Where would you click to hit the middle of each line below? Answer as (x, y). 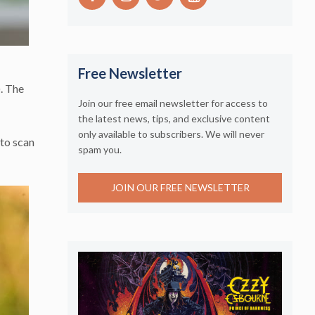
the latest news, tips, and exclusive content (174, 118)
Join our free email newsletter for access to (173, 103)
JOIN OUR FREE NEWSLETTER (180, 188)
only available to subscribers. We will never (171, 134)
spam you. (100, 149)
